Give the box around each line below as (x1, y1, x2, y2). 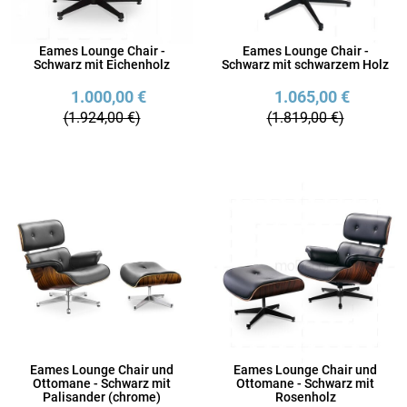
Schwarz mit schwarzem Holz (222, 57, 389, 73)
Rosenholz (274, 390, 336, 405)
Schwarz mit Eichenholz (34, 57, 170, 73)
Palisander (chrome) (43, 390, 161, 405)
